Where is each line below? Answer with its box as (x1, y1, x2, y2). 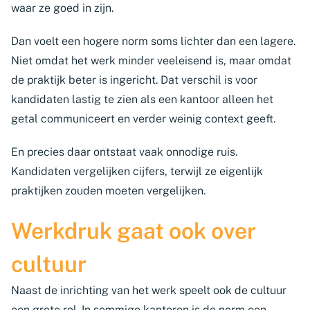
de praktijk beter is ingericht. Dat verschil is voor (11, 73, 257, 86)
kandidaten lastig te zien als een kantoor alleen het (11, 93, 273, 106)
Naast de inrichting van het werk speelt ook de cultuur (11, 284, 286, 297)
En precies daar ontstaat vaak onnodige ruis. (11, 145, 237, 158)
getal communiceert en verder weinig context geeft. (11, 112, 275, 125)
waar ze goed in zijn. (11, 1, 113, 15)
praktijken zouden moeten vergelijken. (11, 184, 206, 197)
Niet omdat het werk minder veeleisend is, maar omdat (11, 54, 291, 67)
